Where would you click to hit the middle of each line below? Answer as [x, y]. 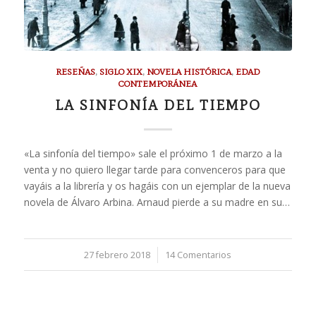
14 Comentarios [199, 255]
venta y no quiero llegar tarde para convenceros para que [154, 169]
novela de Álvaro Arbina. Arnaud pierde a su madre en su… [157, 202]
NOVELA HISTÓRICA [189, 71]
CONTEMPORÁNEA [158, 83]
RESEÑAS [76, 71]
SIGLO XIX [121, 71]
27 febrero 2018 [117, 255]
